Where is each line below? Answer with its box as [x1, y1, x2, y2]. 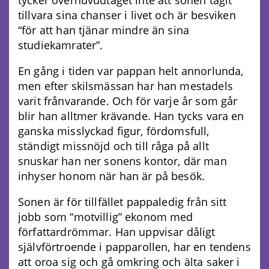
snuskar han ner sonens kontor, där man [18, 153, 227, 168]
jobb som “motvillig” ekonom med [18, 209, 193, 224]
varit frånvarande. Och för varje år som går [18, 93, 238, 108]
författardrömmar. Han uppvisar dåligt [18, 224, 216, 239]
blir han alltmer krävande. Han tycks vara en [18, 108, 244, 123]
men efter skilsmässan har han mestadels [18, 78, 233, 93]
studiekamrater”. [18, 37, 103, 52]
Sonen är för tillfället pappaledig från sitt [18, 194, 227, 209]
